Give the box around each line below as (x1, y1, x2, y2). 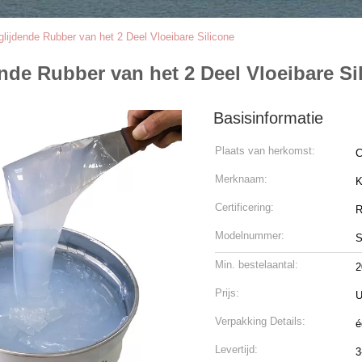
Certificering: (215, 201, 274, 213)
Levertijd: (215, 343, 258, 356)
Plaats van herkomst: (215, 145, 315, 157)
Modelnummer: (215, 229, 284, 242)
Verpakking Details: (215, 315, 305, 327)
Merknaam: (215, 173, 267, 185)
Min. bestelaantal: (215, 259, 298, 271)
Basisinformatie (213, 109, 323, 127)
